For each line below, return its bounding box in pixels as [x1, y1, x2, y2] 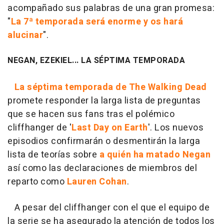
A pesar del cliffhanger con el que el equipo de [7, 201, 209, 215]
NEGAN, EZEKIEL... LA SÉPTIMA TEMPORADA [7, 54, 185, 67]
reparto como [7, 175, 67, 189]
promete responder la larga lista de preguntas [7, 94, 201, 108]
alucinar [7, 28, 43, 42]
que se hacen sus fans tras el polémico [7, 107, 174, 121]
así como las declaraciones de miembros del [7, 161, 197, 175]
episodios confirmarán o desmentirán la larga [7, 134, 200, 148]
